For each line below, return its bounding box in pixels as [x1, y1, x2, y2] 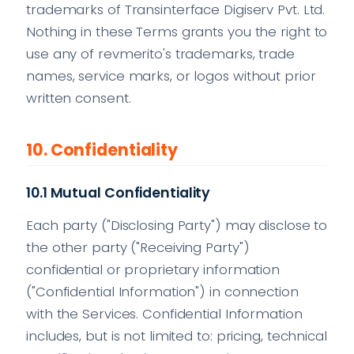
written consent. [26, 88, 131, 107]
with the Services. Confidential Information [26, 303, 303, 323]
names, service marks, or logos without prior [26, 66, 316, 85]
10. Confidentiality [26, 137, 179, 161]
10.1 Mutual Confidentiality [26, 183, 211, 202]
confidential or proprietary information [26, 259, 281, 279]
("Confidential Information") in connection [26, 281, 299, 301]
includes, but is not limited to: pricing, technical [26, 326, 327, 345]
